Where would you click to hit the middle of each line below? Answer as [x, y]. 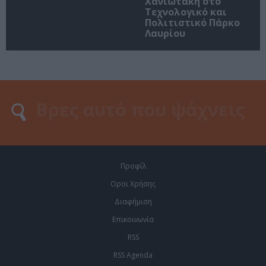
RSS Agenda [133, 255]
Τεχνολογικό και [186, 12]
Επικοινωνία [133, 219]
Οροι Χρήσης [133, 183]
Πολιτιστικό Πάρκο [192, 22]
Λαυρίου [165, 33]
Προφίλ [133, 166]
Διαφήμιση [133, 201]
